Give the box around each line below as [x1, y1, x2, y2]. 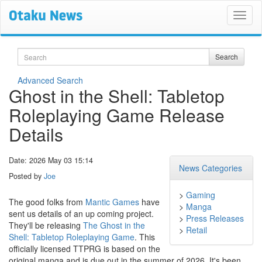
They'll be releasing [9, 219, 83, 232]
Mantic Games [85, 196, 139, 208]
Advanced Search [18, 74, 83, 86]
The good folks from [9, 196, 85, 208]
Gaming [186, 189, 215, 201]
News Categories [179, 162, 242, 174]
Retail [186, 224, 207, 236]
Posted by [9, 171, 44, 181]
